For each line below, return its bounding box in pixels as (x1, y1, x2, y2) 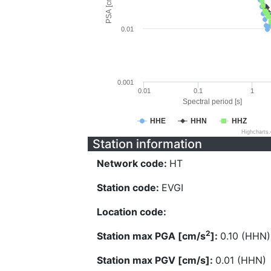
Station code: (97, 181, 162, 194)
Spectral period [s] (182, 97, 242, 106)
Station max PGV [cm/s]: (97, 254, 215, 266)
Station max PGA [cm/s (97, 230, 206, 242)
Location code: (97, 206, 166, 218)
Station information (93, 137, 202, 151)
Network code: (97, 157, 169, 169)
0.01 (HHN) (215, 254, 266, 266)
